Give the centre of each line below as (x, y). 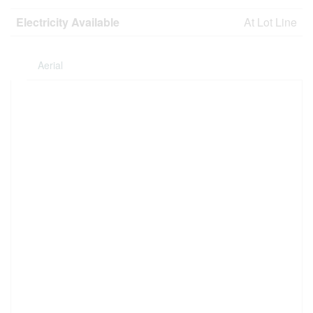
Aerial (51, 65)
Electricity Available (68, 22)
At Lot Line (270, 22)
